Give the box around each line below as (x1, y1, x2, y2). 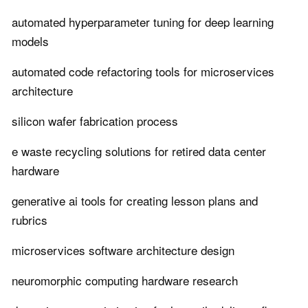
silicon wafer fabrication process (12, 112, 178, 130)
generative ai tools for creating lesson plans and (12, 192, 258, 210)
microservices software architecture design (12, 241, 234, 259)
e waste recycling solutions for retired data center (12, 142, 266, 160)
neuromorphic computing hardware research (12, 272, 238, 289)
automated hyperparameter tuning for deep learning (12, 13, 274, 31)
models (12, 32, 49, 50)
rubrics (12, 211, 47, 229)
